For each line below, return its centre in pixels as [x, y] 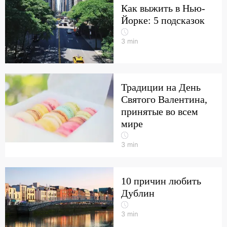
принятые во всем [160, 111]
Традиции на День [161, 87]
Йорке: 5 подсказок [163, 20]
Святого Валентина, [164, 99]
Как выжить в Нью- [163, 8]
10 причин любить [161, 181]
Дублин [138, 193]
